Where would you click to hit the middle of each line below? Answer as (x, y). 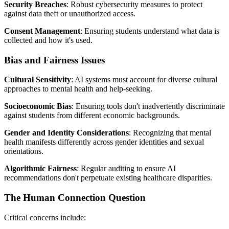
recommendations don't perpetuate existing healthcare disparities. (108, 178)
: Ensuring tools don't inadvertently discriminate (148, 106)
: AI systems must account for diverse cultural (144, 80)
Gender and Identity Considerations (66, 133)
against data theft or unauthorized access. (70, 13)
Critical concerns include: (45, 217)
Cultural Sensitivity (38, 80)
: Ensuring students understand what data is (150, 31)
